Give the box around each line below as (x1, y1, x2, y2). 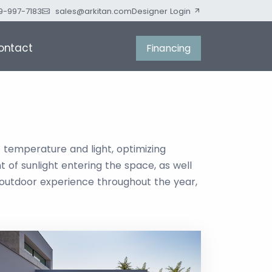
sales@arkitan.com (55, 5, 132, 17)
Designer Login (132, 5, 193, 17)
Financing (146, 41, 191, 55)
